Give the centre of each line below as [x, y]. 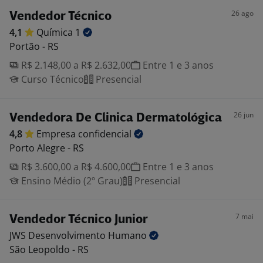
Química [56, 32]
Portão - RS [34, 46]
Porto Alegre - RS [47, 148]
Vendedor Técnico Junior [79, 220]
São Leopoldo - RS [49, 249]
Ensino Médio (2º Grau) [71, 181]
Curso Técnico [51, 79]
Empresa [57, 134]
